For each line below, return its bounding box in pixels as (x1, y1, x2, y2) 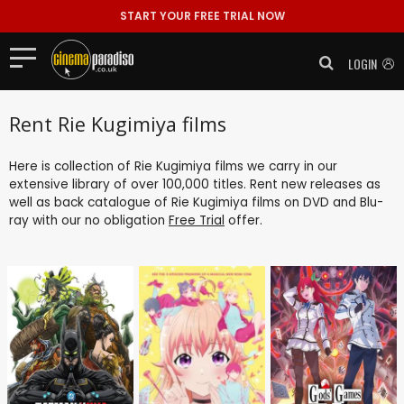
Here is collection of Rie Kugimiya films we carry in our (9, 157, 337, 175)
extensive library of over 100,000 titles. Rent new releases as (9, 175, 381, 193)
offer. (225, 211, 262, 229)
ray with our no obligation (9, 211, 169, 229)
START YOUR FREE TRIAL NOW (119, 8, 285, 23)
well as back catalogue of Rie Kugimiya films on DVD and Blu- (9, 193, 383, 211)
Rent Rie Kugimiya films (9, 110, 226, 137)
